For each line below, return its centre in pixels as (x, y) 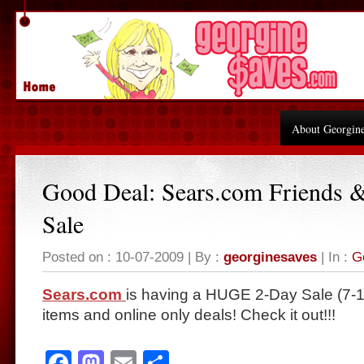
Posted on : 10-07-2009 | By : (133, 257)
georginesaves (270, 257)
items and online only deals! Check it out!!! (189, 315)
